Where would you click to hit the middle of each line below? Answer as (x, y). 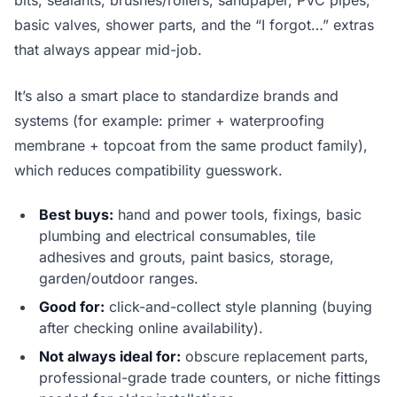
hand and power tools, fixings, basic (237, 215)
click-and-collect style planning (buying (238, 307)
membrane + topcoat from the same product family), (191, 146)
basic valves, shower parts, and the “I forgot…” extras (194, 25)
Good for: (72, 307)
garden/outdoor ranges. (119, 279)
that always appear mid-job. (108, 50)
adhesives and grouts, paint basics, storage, (187, 257)
